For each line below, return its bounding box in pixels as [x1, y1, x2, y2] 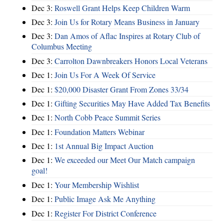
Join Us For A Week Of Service [54, 69, 155, 80]
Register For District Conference [54, 207, 156, 218]
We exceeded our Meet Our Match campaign [54, 154, 195, 165]
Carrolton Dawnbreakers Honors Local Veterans [54, 55, 207, 66]
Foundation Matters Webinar [54, 126, 144, 137]
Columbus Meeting [31, 41, 92, 52]
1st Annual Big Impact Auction [54, 140, 153, 151]
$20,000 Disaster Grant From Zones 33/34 [54, 83, 188, 94]
